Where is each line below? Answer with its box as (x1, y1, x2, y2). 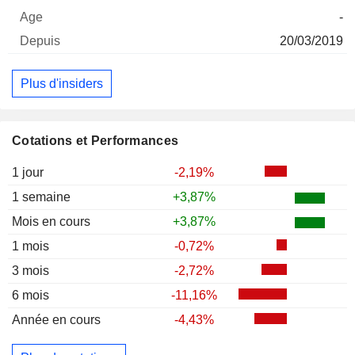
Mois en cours (12, 215, 90, 229)
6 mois (12, 288, 49, 303)
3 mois (12, 264, 49, 278)
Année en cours (12, 313, 101, 327)
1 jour (12, 166, 44, 180)
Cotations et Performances (12, 134, 179, 148)
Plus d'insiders (21, 76, 103, 90)
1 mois (12, 239, 49, 254)
